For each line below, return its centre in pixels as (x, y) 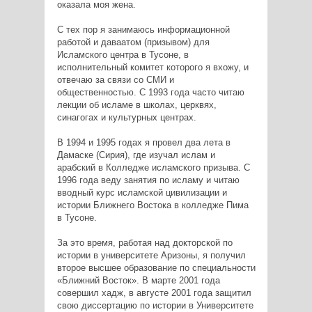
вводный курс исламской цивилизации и (142, 193)
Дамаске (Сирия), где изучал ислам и (136, 155)
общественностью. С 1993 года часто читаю (150, 93)
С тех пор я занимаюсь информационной (143, 30)
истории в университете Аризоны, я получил (151, 256)
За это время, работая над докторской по (145, 243)
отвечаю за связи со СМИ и (115, 80)
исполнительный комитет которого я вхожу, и (153, 68)
